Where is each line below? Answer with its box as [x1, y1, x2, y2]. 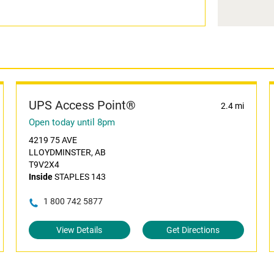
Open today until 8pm [28, 117, 115, 128]
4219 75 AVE [28, 135, 77, 145]
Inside [28, 172, 53, 182]
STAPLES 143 [52, 172, 106, 182]
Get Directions [166, 225, 220, 235]
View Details [56, 225, 103, 235]
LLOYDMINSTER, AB [28, 147, 106, 157]
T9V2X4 [28, 160, 59, 169]
